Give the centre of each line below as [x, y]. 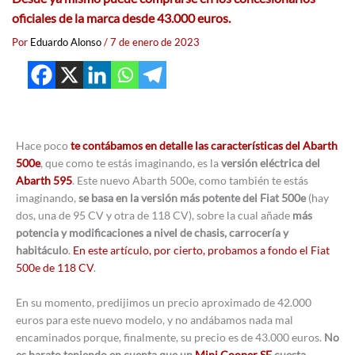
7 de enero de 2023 [155, 42]
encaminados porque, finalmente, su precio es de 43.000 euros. [170, 338]
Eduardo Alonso [67, 42]
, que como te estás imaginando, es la [131, 163]
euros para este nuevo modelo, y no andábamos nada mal [155, 320]
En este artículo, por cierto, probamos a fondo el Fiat [201, 250]
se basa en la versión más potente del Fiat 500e [192, 198]
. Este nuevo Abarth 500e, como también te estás [190, 181]
